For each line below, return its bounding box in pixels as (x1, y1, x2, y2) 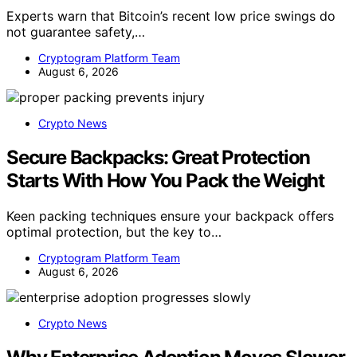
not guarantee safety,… (6, 23, 145, 40)
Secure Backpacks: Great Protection (6, 145, 311, 169)
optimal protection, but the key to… (6, 223, 222, 240)
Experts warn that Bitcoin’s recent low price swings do (6, 7, 335, 24)
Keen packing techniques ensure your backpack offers (6, 207, 334, 224)
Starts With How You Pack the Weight (6, 168, 324, 192)
